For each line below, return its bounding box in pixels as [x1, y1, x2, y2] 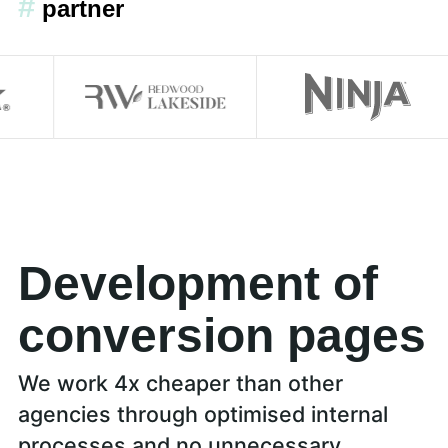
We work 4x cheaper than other [17, 369, 343, 396]
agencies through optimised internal [17, 400, 388, 427]
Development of [17, 257, 378, 311]
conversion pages [17, 309, 426, 363]
